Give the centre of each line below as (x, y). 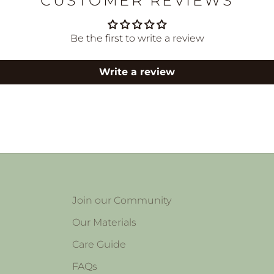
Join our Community (121, 200)
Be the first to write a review (137, 38)
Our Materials (104, 222)
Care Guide (99, 244)
